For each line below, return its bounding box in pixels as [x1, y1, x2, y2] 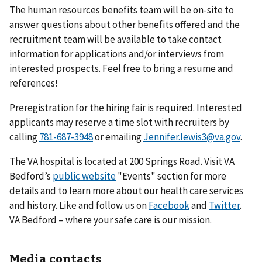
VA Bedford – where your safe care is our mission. [9, 213, 212, 226]
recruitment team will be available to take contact [9, 33, 222, 46]
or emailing [93, 130, 143, 144]
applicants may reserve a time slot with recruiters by [9, 116, 229, 129]
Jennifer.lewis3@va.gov [143, 130, 240, 144]
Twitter [209, 199, 240, 212]
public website [53, 170, 116, 182]
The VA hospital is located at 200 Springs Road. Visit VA [9, 155, 235, 168]
